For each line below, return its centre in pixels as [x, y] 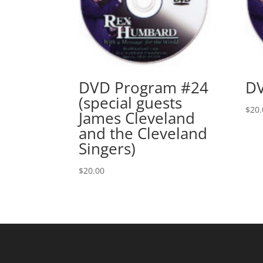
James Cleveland [137, 118]
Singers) [107, 149]
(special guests [131, 103]
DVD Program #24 [144, 88]
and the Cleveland [143, 134]
